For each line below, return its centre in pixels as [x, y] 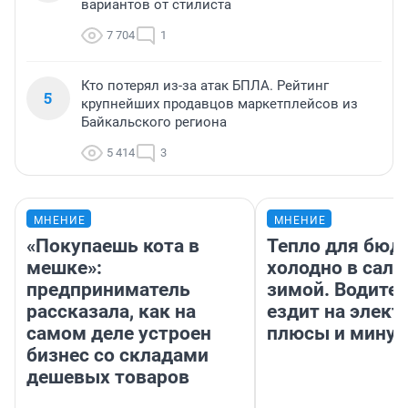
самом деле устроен [119, 334]
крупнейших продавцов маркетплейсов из [219, 104]
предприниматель [108, 290]
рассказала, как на [111, 312]
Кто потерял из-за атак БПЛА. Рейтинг [205, 86]
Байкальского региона [154, 122]
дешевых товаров [108, 377]
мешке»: [64, 268]
